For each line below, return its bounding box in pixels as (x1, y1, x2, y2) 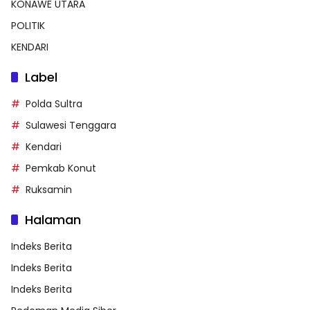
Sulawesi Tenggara (26, 118, 116, 132)
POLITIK (11, 18, 45, 33)
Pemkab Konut (26, 161, 96, 175)
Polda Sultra (26, 96, 82, 111)
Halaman (25, 210, 81, 228)
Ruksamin (26, 182, 72, 197)
